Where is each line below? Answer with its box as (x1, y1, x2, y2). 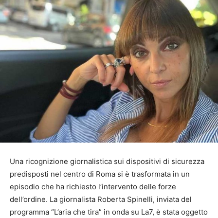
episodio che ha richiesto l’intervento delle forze (10, 182, 176, 191)
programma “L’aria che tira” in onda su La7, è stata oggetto (10, 207, 208, 217)
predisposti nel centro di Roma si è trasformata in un (10, 169, 190, 179)
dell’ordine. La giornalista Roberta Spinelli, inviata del (10, 194, 192, 204)
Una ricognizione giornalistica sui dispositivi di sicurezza (10, 156, 204, 166)
